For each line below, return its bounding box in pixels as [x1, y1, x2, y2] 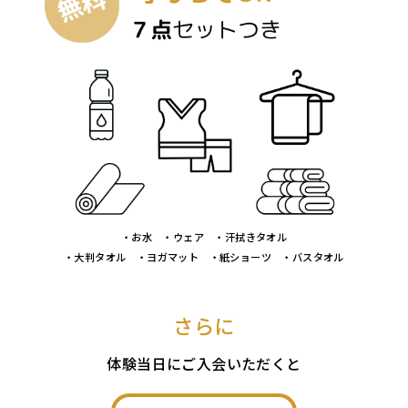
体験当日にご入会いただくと [107, 352, 301, 374]
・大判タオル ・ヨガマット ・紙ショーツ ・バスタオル [64, 249, 344, 264]
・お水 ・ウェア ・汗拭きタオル [120, 229, 288, 244]
